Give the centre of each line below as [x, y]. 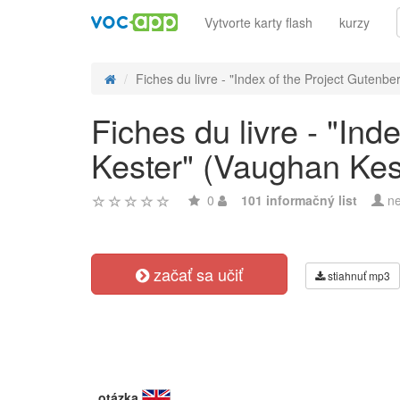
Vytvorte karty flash [258, 22]
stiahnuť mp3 [358, 275]
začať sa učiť [196, 274]
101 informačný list [299, 200]
